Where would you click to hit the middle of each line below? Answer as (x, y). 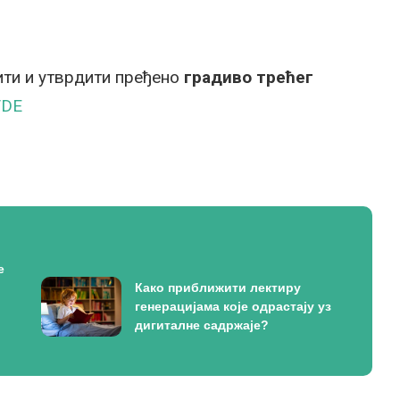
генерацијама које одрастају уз (233, 306)
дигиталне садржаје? (201, 325)
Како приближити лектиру (217, 287)
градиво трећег (249, 77)
